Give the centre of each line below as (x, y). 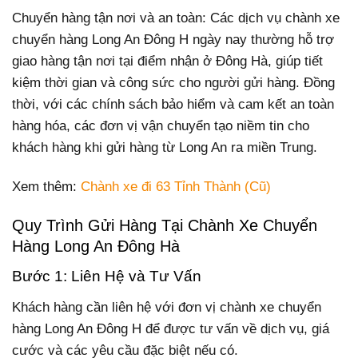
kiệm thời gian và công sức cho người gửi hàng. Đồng (173, 82)
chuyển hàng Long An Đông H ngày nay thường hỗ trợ (173, 39)
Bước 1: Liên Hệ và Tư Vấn (107, 276)
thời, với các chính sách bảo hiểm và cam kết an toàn (173, 104)
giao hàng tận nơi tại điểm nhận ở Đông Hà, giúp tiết (167, 61)
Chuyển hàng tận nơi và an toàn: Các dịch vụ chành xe (176, 18)
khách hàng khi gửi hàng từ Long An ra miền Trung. (165, 147)
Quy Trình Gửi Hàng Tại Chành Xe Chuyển (165, 225)
